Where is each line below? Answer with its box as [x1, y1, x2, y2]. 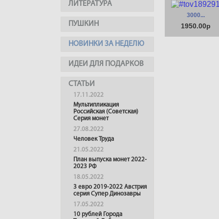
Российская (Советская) [73, 109, 138, 115]
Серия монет [73, 115, 109, 122]
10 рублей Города [73, 211, 122, 218]
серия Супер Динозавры [73, 191, 141, 197]
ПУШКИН [68, 20, 99, 28]
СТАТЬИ [68, 80, 95, 88]
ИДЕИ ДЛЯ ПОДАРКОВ [68, 60, 144, 68]
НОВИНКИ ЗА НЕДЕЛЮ [68, 40, 144, 48]
